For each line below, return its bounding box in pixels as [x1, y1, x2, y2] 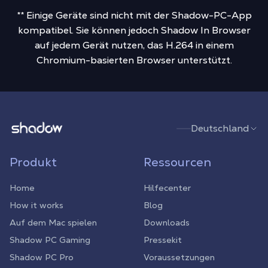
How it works [10, 200, 63, 211]
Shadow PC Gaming [10, 234, 90, 245]
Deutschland [191, 122, 249, 135]
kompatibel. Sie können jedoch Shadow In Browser [17, 24, 251, 36]
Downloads [144, 217, 190, 228]
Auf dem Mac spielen [10, 217, 97, 228]
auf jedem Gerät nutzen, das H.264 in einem [34, 39, 234, 51]
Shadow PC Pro [10, 252, 74, 263]
